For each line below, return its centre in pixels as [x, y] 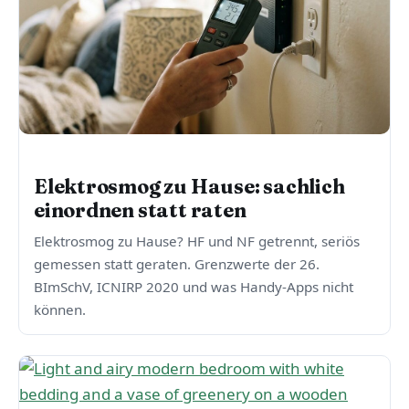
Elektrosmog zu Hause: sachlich [189, 187]
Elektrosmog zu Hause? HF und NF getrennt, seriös [197, 241]
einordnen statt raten [140, 211]
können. [60, 310]
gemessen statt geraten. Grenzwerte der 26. [177, 264]
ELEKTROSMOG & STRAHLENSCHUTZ [139, 161]
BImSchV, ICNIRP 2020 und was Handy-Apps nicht [194, 287]
